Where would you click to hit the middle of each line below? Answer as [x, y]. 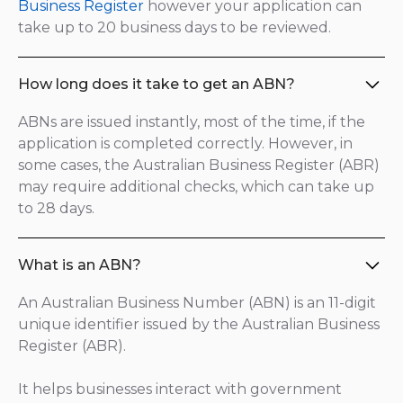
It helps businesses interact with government [180, 389]
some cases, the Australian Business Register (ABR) [199, 165]
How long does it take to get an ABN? [157, 84]
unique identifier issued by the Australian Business [199, 324]
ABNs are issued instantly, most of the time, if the [192, 122]
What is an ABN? [80, 265]
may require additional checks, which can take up [196, 187]
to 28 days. [56, 208]
